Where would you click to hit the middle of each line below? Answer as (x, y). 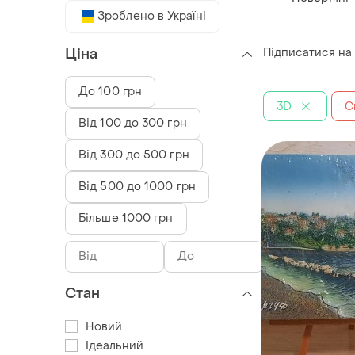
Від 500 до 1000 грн (137, 186)
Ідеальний (115, 345)
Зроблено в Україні (152, 16)
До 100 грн (110, 91)
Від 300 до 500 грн (134, 155)
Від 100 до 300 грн (133, 123)
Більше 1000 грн (126, 218)
